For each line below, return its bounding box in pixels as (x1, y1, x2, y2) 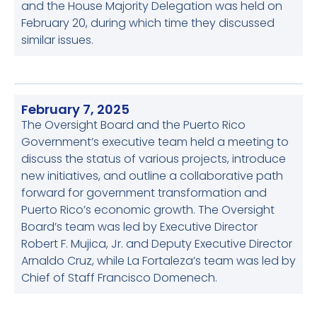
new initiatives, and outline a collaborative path (21, 168, 283, 184)
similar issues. (21, 32, 93, 48)
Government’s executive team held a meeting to (21, 134, 289, 150)
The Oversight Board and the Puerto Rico (21, 117, 246, 133)
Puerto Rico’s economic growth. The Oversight (21, 202, 275, 218)
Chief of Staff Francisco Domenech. (21, 270, 217, 286)
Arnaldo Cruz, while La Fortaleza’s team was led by (21, 253, 296, 269)
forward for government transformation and (21, 185, 267, 201)
